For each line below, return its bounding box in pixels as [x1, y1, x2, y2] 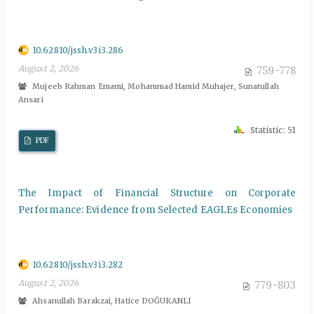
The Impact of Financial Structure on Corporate [18, 186, 296, 199]
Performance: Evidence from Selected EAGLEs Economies [18, 203, 293, 216]
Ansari [18, 94, 43, 104]
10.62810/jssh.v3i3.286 [32, 44, 124, 55]
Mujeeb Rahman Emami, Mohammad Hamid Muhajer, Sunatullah [30, 81, 279, 91]
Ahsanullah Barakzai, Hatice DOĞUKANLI [30, 295, 191, 306]
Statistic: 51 [247, 124, 296, 135]
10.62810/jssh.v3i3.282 [32, 259, 123, 270]
